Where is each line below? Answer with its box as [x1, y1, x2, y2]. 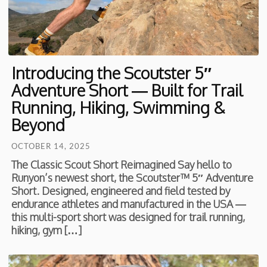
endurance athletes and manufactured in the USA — [11, 197, 247, 211]
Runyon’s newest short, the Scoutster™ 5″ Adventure [11, 171, 254, 185]
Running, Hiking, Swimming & [11, 97, 226, 118]
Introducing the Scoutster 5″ [11, 63, 212, 83]
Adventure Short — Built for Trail [11, 80, 244, 101]
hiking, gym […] [11, 223, 82, 237]
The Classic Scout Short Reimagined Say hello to [11, 158, 232, 172]
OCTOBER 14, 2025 [11, 141, 91, 151]
